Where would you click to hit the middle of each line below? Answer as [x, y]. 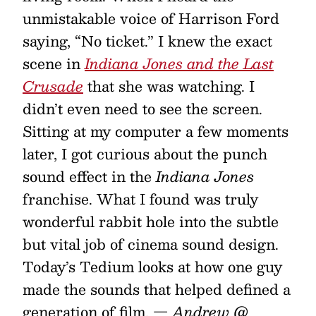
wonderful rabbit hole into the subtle [151, 221]
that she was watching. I [169, 86]
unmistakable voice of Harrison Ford [151, 18]
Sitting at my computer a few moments [156, 131]
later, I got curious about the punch [145, 154]
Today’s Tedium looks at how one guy [152, 267]
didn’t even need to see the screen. [142, 109]
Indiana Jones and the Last [179, 63]
